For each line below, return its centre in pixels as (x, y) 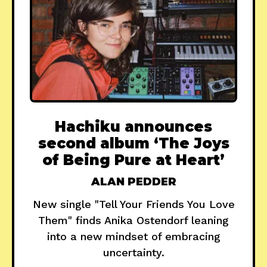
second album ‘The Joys (133, 143)
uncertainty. (133, 252)
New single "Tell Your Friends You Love (133, 204)
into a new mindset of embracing (133, 236)
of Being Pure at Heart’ (133, 160)
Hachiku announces (133, 126)
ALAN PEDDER (133, 181)
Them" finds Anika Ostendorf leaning (133, 220)
